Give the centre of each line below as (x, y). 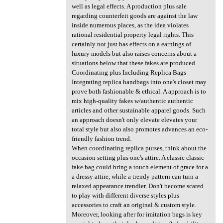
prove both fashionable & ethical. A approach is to (139, 92)
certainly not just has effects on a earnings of (131, 44)
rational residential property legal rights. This (132, 35)
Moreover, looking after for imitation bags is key (137, 215)
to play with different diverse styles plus (125, 196)
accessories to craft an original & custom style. (134, 205)
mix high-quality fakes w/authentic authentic (132, 101)
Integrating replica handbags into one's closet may (139, 82)
